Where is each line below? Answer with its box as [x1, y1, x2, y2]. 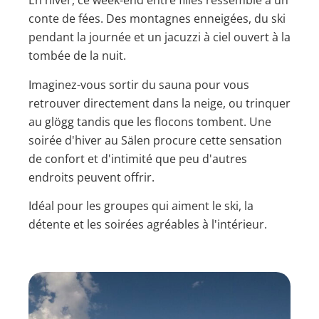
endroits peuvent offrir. [28, 169, 155, 185]
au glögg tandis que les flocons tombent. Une [28, 113, 271, 130]
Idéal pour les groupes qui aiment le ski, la [28, 197, 253, 214]
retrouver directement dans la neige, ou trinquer [28, 95, 291, 111]
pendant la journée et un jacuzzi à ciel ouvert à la [28, 29, 291, 46]
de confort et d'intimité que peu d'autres [28, 150, 247, 167]
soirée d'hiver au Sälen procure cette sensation [28, 132, 282, 148]
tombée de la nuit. [28, 48, 126, 64]
